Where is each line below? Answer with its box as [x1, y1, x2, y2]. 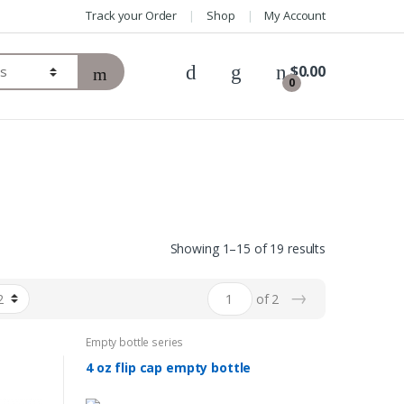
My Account [264, 7, 326, 24]
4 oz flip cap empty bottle [85, 358, 252, 376]
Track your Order [86, 7, 178, 24]
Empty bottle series [85, 335, 184, 351]
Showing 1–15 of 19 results [170, 239, 326, 257]
